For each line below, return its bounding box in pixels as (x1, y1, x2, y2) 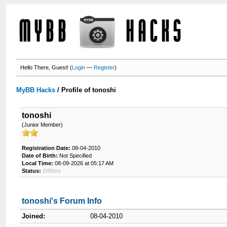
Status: (22, 168, 42, 174)
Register (94, 64, 115, 70)
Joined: (22, 212, 46, 220)
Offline (43, 168, 61, 174)
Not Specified (58, 153, 92, 159)
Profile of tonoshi (61, 86, 117, 94)
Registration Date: (22, 145, 71, 151)
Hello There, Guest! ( (20, 64, 72, 70)
